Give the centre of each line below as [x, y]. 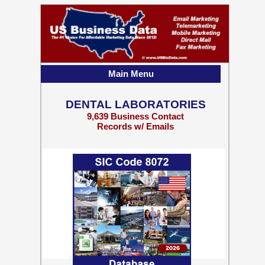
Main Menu [131, 74]
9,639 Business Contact [135, 116]
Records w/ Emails [135, 126]
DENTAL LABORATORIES [135, 104]
